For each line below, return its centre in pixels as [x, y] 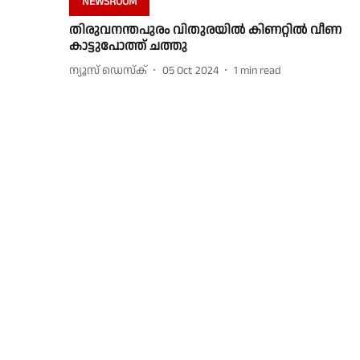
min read [261, 70]
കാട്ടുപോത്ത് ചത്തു [128, 47]
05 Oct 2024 [190, 70]
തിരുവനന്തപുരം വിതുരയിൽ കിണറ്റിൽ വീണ [205, 31]
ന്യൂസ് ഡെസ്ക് [108, 70]
